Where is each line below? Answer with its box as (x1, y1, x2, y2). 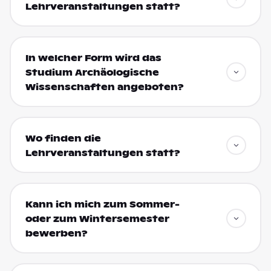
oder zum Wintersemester (25, 213, 169, 224)
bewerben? (25, 227, 88, 239)
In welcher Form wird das (25, 52, 162, 64)
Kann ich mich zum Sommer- (25, 198, 180, 210)
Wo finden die (25, 132, 101, 144)
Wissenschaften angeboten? (25, 81, 184, 93)
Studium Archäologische (25, 67, 159, 78)
